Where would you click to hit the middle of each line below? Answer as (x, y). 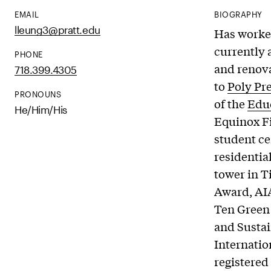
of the (231, 103)
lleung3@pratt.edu (57, 30)
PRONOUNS (38, 94)
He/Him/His (41, 109)
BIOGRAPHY (238, 14)
